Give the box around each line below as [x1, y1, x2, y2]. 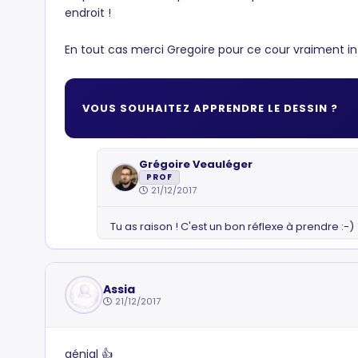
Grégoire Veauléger [139, 157, 253, 172]
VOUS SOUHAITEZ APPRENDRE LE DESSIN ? [82, 100, 339, 116]
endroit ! [65, 5, 111, 21]
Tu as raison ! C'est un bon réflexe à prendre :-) [110, 219, 354, 234]
